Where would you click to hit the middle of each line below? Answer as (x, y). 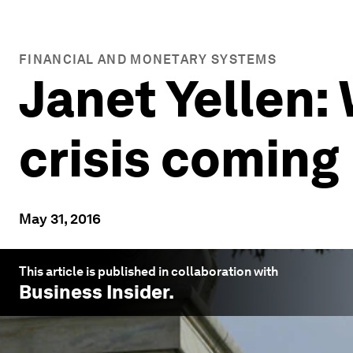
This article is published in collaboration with (149, 271)
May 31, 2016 (60, 219)
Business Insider (94, 292)
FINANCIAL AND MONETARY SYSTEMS (148, 59)
